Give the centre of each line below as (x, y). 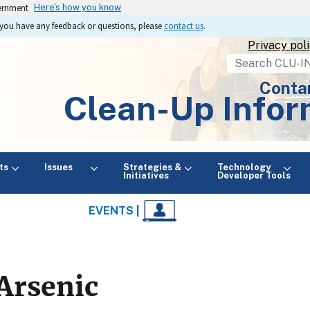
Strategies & (152, 167)
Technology (244, 167)
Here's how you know (77, 7)
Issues (65, 167)
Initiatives (146, 175)
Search (246, 62)
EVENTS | (116, 211)
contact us (184, 26)
